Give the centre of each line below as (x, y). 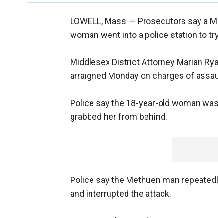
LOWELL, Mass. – (104, 21)
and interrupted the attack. (121, 194)
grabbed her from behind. (119, 117)
